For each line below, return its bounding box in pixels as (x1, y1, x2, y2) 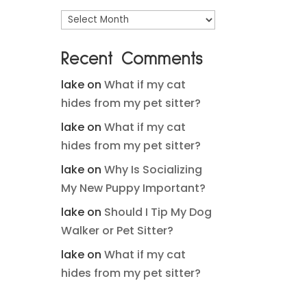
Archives (60, 10, 108, 26)
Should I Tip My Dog (104, 204, 212, 220)
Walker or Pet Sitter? (61, 223, 174, 238)
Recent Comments (61, 50, 204, 69)
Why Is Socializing (104, 162, 203, 177)
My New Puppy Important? (61, 180, 206, 196)
